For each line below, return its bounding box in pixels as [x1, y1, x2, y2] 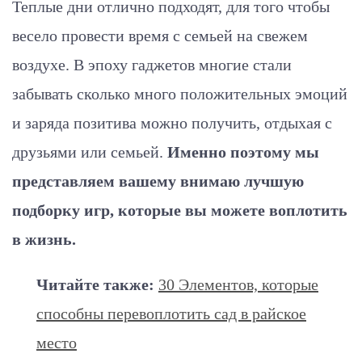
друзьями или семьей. [12, 143, 167, 161]
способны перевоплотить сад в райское [36, 305, 306, 322]
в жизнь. [12, 230, 76, 248]
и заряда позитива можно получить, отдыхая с [12, 114, 332, 132]
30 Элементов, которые [158, 276, 318, 293]
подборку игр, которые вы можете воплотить [12, 201, 347, 219]
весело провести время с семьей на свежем [12, 27, 308, 44]
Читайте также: [36, 276, 154, 293]
